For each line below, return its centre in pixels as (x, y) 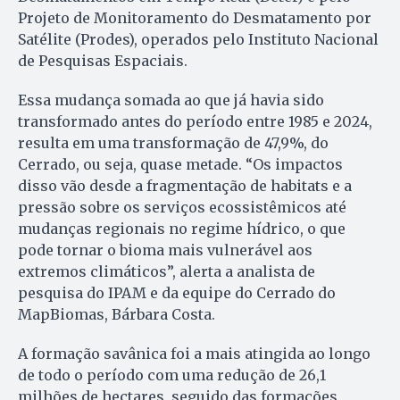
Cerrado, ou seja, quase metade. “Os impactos (180, 164)
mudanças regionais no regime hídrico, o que (182, 228)
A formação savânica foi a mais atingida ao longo (194, 353)
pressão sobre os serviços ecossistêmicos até (182, 207)
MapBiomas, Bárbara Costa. (117, 314)
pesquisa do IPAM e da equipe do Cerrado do (177, 292)
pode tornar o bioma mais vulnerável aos (165, 250)
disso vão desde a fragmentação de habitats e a (185, 185)
